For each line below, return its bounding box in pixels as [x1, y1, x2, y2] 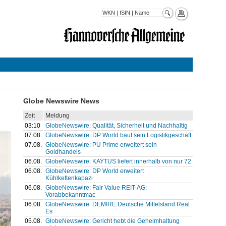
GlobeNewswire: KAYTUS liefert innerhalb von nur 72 [45, 157, 191, 165]
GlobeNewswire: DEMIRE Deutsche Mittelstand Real [45, 200, 190, 208]
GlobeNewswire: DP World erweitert [45, 167, 144, 175]
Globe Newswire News [23, 97, 99, 105]
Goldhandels [45, 148, 81, 155]
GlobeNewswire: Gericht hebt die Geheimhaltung [45, 217, 180, 224]
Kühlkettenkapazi [45, 174, 93, 182]
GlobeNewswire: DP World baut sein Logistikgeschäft [45, 131, 191, 139]
